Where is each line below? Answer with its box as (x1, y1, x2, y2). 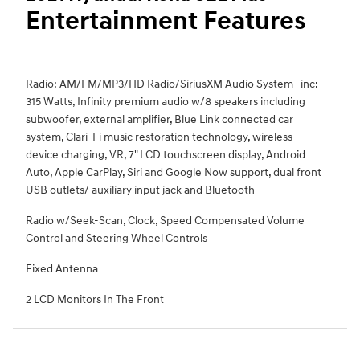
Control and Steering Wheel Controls (26, 231, 207, 246)
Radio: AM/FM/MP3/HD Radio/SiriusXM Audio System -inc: (26, 77, 318, 92)
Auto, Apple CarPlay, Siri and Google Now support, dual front (26, 166, 321, 180)
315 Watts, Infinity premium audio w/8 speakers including (26, 95, 305, 109)
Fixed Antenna (26, 262, 98, 276)
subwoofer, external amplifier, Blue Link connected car (26, 112, 293, 127)
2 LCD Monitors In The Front (26, 292, 164, 307)
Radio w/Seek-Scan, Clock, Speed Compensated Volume (26, 214, 305, 228)
